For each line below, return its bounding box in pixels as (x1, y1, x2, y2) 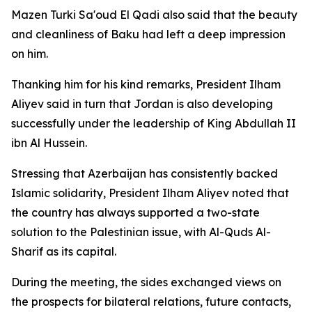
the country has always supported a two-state (11, 205, 260, 219)
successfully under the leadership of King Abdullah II (11, 116, 296, 130)
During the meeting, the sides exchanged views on (11, 275, 281, 289)
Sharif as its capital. (11, 244, 116, 258)
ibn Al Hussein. (11, 136, 87, 150)
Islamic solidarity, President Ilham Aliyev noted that (11, 186, 289, 200)
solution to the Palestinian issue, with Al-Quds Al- (11, 225, 271, 239)
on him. (11, 47, 48, 61)
